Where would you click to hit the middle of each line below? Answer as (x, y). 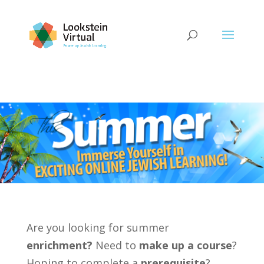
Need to (115, 245)
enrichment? (59, 245)
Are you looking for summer (98, 227)
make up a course (185, 245)
